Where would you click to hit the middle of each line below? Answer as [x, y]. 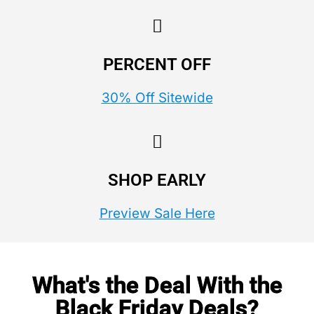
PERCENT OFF [157, 64]
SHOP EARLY [157, 180]
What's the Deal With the [157, 285]
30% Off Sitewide [157, 97]
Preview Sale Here [157, 214]
